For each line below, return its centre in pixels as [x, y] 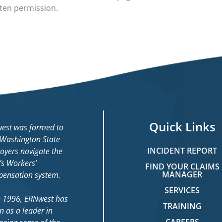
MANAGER [182, 174]
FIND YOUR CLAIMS [182, 166]
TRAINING [182, 206]
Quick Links [182, 126]
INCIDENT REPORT [182, 150]
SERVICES [182, 190]
